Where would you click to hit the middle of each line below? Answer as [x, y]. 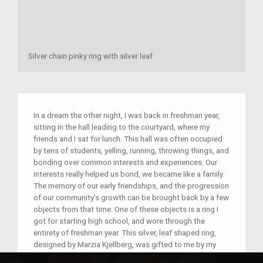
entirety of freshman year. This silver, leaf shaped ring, [125, 233]
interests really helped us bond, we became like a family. [129, 174]
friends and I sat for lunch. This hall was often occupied [128, 139]
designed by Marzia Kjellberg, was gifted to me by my [125, 245]
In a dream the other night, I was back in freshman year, [127, 115]
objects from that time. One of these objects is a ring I [126, 209]
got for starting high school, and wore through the [119, 221]
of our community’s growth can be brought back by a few [131, 198]
